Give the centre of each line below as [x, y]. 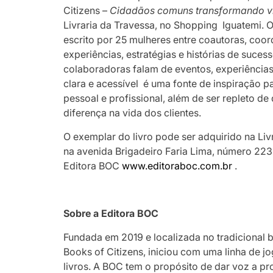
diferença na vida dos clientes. [133, 112]
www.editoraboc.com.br [177, 165]
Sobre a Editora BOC [111, 213]
